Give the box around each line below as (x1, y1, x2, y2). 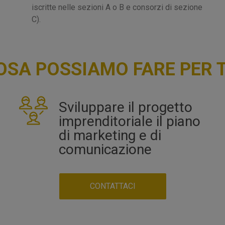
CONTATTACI (89, 181, 136, 191)
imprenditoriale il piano (59, 113, 201, 130)
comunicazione (59, 141, 152, 158)
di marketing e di (59, 127, 162, 144)
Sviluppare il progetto (59, 98, 193, 116)
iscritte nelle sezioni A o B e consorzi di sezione (32, 2, 203, 12)
